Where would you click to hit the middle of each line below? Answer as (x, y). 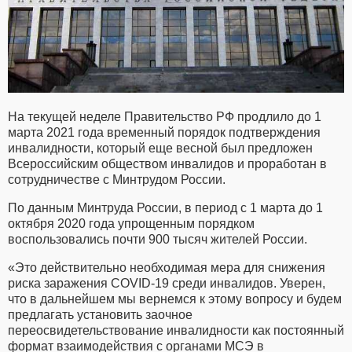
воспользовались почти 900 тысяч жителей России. (158, 240)
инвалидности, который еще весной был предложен (160, 148)
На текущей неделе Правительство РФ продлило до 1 (165, 117)
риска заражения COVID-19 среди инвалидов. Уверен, (167, 284)
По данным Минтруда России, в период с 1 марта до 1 (165, 208)
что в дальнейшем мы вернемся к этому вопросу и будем (175, 299)
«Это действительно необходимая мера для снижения (167, 268)
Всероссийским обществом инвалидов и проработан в (167, 164)
